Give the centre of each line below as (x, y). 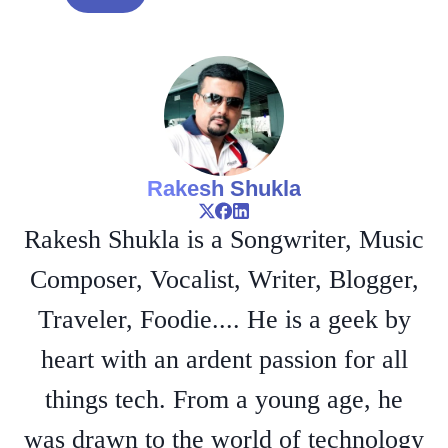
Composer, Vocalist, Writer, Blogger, (224, 279)
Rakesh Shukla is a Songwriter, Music (224, 239)
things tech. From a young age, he (224, 399)
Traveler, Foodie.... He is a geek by (224, 319)
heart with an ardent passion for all (224, 359)
